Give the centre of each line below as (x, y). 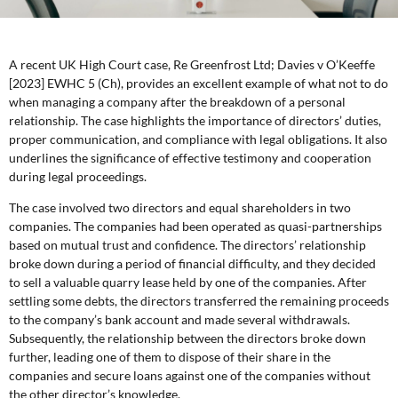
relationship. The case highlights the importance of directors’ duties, (195, 120)
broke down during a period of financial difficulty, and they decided (192, 263)
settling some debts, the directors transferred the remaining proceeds (199, 300)
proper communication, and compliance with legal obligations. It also (198, 139)
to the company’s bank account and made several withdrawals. (179, 319)
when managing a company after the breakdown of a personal (177, 101)
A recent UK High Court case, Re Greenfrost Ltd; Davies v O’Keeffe (192, 64)
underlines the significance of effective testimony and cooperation (190, 157)
